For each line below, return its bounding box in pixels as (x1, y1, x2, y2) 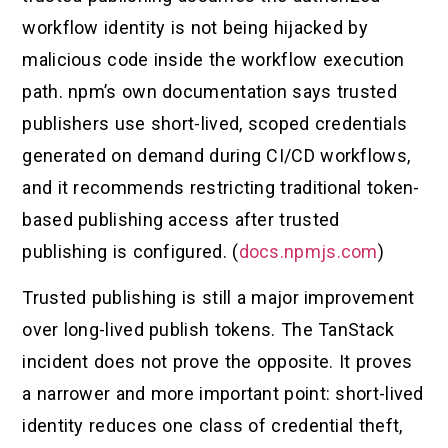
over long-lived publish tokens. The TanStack (22, 319, 395, 341)
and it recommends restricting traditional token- (22, 176, 420, 198)
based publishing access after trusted (22, 208, 340, 230)
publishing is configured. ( (22, 240, 239, 262)
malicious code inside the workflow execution (22, 48, 405, 70)
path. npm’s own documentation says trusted (22, 80, 397, 102)
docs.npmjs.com (238, 240, 378, 262)
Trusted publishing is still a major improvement (22, 287, 415, 309)
